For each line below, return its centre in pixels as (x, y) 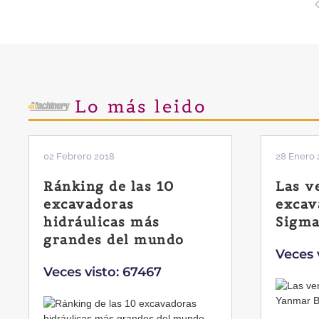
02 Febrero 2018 (79, 157)
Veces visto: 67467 (103, 272)
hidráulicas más (102, 222)
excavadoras (89, 204)
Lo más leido (141, 107)
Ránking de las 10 (109, 187)
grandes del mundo (114, 240)
